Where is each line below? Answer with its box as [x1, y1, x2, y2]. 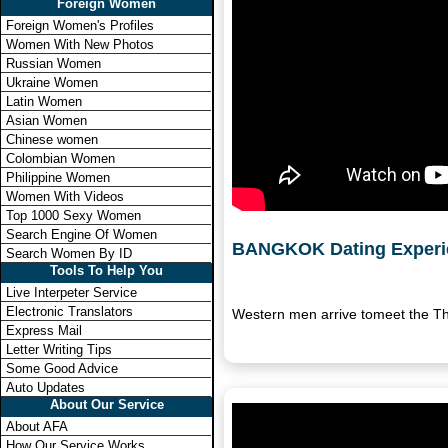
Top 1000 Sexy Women [6, 208, 141, 223]
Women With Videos [6, 189, 124, 204]
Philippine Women [6, 170, 110, 185]
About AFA [6, 419, 68, 434]
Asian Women [6, 113, 87, 128]
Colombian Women [6, 151, 115, 166]
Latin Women [6, 94, 82, 109]
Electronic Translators [6, 304, 133, 319]
